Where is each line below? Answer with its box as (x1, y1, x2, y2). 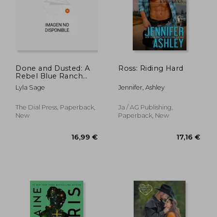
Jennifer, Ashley (118, 83, 165, 91)
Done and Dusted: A (15, 63, 90, 73)
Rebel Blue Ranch (15, 71, 83, 80)
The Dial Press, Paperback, (15, 103, 96, 111)
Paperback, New (118, 111, 170, 119)
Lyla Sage (15, 83, 46, 91)
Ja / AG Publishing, (118, 103, 173, 111)
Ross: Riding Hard (118, 63, 184, 73)
